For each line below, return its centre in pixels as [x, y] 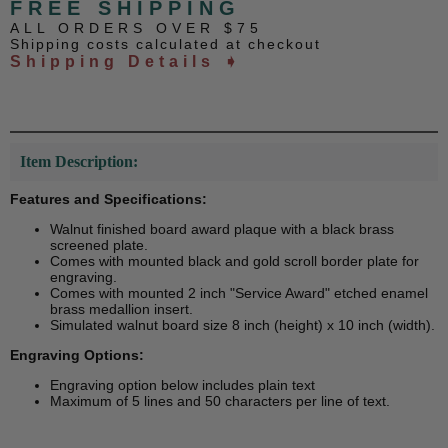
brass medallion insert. [121, 309]
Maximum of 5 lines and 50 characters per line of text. [220, 401]
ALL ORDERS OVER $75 [136, 28]
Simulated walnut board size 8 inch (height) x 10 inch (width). [242, 325]
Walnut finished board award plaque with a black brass [222, 229]
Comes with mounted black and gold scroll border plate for [234, 261]
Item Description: [79, 162]
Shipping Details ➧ [126, 62]
